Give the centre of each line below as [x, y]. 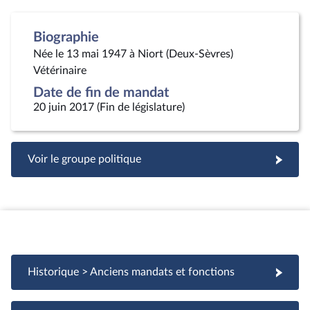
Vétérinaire [60, 71]
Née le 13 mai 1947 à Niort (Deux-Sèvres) [133, 54]
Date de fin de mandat [101, 93]
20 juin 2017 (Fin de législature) [109, 107]
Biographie [66, 37]
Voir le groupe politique [84, 159]
